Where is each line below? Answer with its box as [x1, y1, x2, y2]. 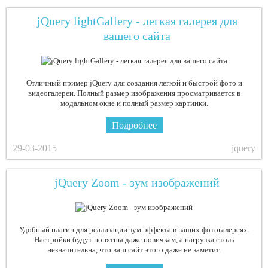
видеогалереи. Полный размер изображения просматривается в [28, 89, 240, 98]
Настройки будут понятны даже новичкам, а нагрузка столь [33, 235, 234, 245]
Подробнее [111, 120, 157, 131]
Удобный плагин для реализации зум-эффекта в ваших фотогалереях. [19, 225, 249, 234]
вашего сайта [103, 29, 170, 43]
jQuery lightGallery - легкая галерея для [36, 14, 237, 28]
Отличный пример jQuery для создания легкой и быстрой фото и [26, 78, 242, 88]
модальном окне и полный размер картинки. [60, 99, 208, 108]
